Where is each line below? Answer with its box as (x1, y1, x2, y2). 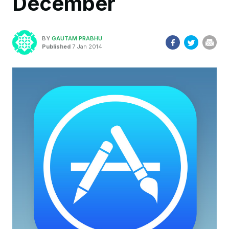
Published (42, 42, 71, 50)
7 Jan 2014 (71, 42, 102, 50)
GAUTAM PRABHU (52, 34, 102, 42)
